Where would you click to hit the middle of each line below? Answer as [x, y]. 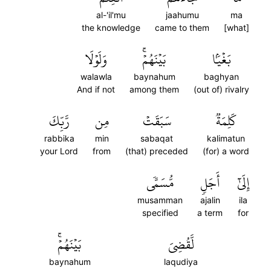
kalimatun [226, 138]
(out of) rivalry [221, 89]
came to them [182, 28]
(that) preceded [157, 151]
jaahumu [182, 15]
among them [154, 89]
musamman [160, 200]
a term [210, 213]
